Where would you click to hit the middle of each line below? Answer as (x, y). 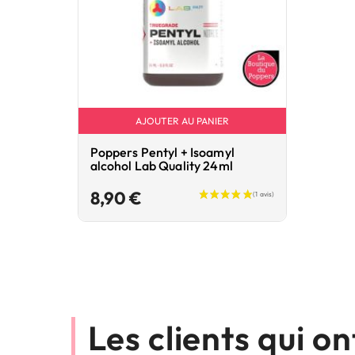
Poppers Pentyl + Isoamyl (162, 153)
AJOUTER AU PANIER (182, 121)
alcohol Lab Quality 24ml (161, 166)
